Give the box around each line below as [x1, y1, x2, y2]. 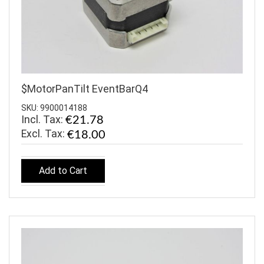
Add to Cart [39, 165, 87, 177]
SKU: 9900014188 [21, 103, 87, 113]
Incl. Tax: [21, 113, 65, 126]
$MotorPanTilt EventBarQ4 [21, 82, 148, 95]
